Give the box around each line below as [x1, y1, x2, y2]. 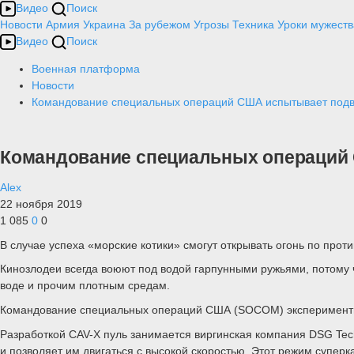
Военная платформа [32, 62, 140, 75]
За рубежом [129, 18, 190, 31]
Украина [83, 18, 126, 31]
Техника [232, 18, 274, 31]
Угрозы [194, 18, 229, 31]
